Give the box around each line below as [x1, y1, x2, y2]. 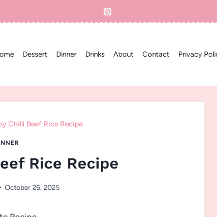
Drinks [85, 50, 105, 59]
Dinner [56, 50, 77, 59]
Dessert [22, 50, 47, 59]
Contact [142, 50, 170, 59]
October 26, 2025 [4, 183, 60, 192]
